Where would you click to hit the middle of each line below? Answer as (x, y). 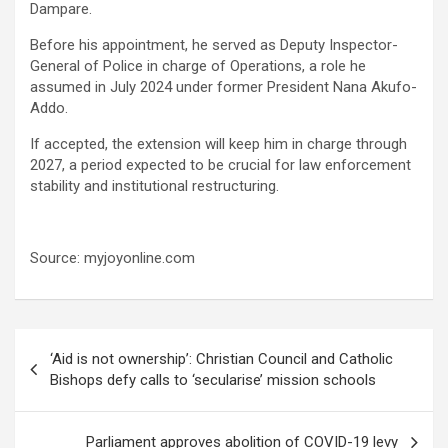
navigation (72, 376)
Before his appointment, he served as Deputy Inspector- (214, 45)
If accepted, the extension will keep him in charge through (218, 144)
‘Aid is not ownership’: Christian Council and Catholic (221, 359)
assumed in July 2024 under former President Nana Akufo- (223, 87)
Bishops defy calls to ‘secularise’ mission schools (213, 380)
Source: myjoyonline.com (112, 258)
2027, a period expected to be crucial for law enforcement (220, 165)
